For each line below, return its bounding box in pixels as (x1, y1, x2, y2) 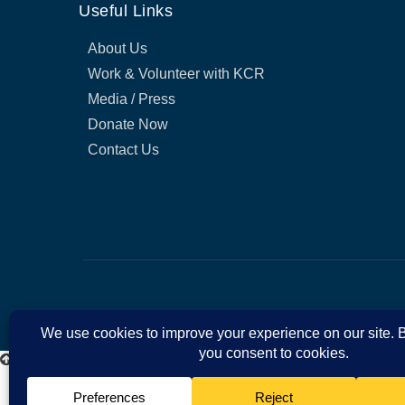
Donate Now (88, 116, 168, 132)
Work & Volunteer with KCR (88, 65, 265, 81)
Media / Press (88, 90, 175, 107)
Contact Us (88, 141, 159, 157)
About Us (88, 40, 147, 56)
